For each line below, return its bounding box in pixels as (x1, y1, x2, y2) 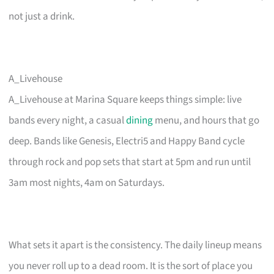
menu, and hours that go (153, 113, 260, 128)
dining (126, 113, 154, 128)
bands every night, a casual (9, 113, 127, 128)
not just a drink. (9, 9, 75, 24)
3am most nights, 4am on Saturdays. (9, 175, 165, 190)
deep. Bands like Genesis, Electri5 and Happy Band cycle (9, 133, 245, 149)
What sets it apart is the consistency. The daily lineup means (9, 237, 262, 253)
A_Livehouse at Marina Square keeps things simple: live (9, 92, 242, 107)
